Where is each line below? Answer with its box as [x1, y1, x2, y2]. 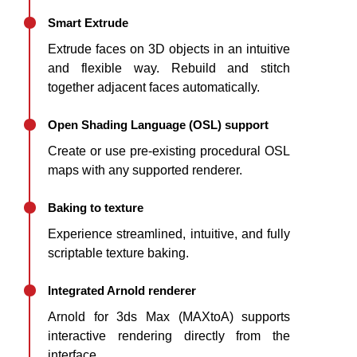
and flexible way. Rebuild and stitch [48, 61, 291, 75]
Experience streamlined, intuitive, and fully [48, 227, 291, 241]
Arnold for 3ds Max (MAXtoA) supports [48, 310, 291, 324]
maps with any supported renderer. [48, 163, 242, 177]
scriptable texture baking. [48, 246, 189, 260]
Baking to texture [48, 201, 143, 214]
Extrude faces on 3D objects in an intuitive [48, 42, 291, 56]
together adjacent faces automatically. [48, 80, 260, 94]
